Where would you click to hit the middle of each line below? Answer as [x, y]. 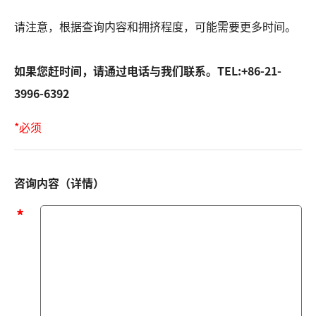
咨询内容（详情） [59, 182]
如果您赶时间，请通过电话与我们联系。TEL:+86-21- [148, 70]
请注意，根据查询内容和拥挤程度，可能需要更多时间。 [155, 26]
